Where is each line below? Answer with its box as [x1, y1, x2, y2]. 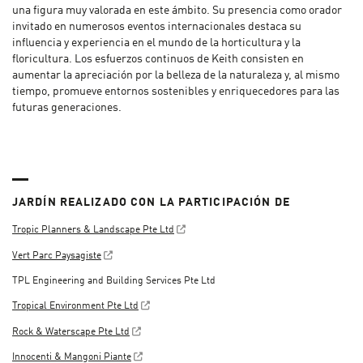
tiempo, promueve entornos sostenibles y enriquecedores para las [12, 86, 340, 98]
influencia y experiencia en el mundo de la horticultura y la [12, 37, 301, 49]
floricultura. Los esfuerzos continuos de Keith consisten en [12, 53, 304, 66]
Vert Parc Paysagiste [12, 250, 101, 261]
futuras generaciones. [12, 102, 122, 114]
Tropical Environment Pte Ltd [12, 301, 139, 312]
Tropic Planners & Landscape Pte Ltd [12, 225, 174, 236]
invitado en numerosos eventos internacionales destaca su [12, 21, 301, 33]
